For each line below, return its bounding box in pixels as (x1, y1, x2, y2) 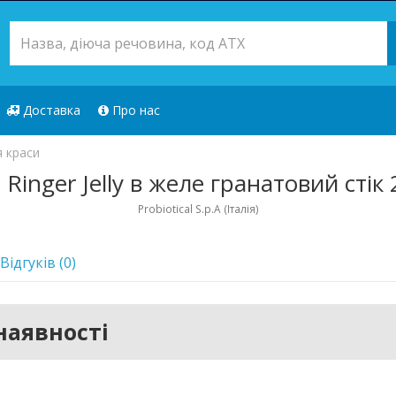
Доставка (19, 102, 80, 118)
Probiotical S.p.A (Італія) (137, 202, 259, 216)
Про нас (109, 102, 160, 118)
